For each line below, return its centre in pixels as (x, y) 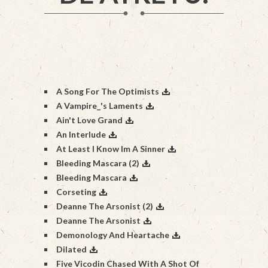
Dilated (71, 249)
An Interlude (81, 134)
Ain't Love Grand (89, 120)
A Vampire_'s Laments (100, 106)
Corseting (76, 192)
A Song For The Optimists (108, 91)
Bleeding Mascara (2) (98, 163)
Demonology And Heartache (113, 235)
